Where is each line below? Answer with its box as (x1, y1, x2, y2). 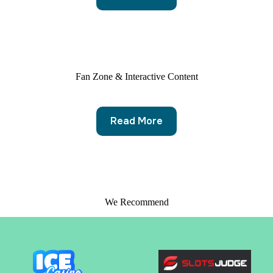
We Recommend (104, 196, 169, 207)
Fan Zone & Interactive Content (75, 71, 198, 82)
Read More (110, 115, 163, 128)
